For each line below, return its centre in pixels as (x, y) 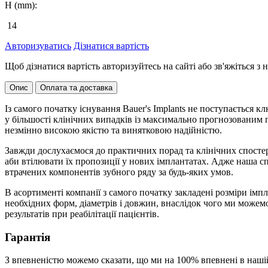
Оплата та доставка (76, 87)
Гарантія (28, 237)
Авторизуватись (38, 45)
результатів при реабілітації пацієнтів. (82, 214)
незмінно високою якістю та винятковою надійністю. (113, 130)
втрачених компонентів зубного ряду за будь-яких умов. (119, 172)
